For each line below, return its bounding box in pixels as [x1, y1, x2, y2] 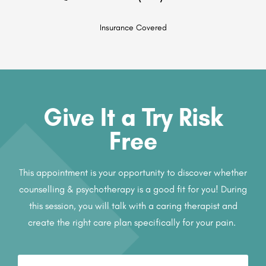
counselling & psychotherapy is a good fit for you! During [19, 183, 247, 195]
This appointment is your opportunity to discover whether [19, 166, 247, 178]
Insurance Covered [99, 22, 167, 33]
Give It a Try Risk [43, 102, 223, 131]
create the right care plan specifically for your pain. [28, 216, 238, 228]
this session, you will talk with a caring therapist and [28, 199, 237, 211]
